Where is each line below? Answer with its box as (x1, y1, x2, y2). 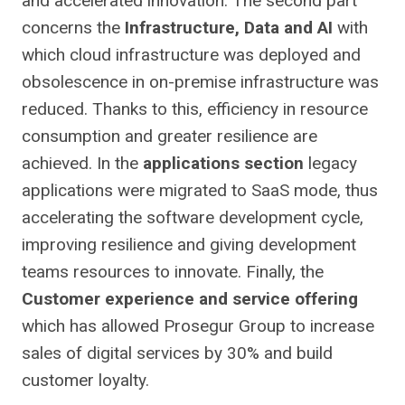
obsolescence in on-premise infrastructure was (22, 71, 379, 93)
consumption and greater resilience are (22, 126, 317, 147)
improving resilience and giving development (22, 234, 356, 256)
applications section (143, 153, 308, 174)
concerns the (22, 17, 125, 39)
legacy (308, 153, 357, 174)
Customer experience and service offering (22, 288, 358, 310)
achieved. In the (22, 153, 143, 174)
